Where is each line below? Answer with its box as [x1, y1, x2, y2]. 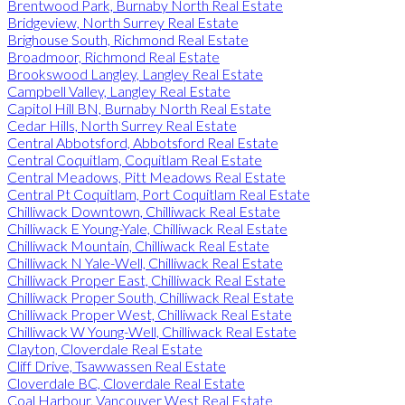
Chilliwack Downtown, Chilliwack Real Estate [7, 202, 280, 220]
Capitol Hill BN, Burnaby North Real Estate [7, 99, 271, 117]
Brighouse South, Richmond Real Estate [7, 30, 249, 48]
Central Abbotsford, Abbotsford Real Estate [7, 133, 278, 151]
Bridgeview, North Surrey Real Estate [7, 13, 239, 31]
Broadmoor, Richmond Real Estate [7, 47, 220, 65]
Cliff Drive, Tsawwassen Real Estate [7, 356, 226, 374]
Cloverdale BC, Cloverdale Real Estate [7, 373, 245, 391]
